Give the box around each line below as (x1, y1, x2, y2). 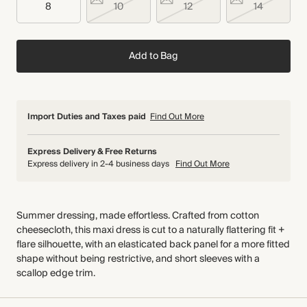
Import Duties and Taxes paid (27, 110, 146, 124)
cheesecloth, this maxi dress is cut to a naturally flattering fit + (16, 222, 284, 238)
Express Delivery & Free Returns (27, 145, 157, 159)
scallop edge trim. (16, 265, 95, 282)
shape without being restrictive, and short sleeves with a (16, 251, 260, 267)
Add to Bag (128, 47, 178, 64)
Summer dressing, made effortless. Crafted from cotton (16, 208, 259, 224)
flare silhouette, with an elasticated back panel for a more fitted (16, 236, 290, 253)
